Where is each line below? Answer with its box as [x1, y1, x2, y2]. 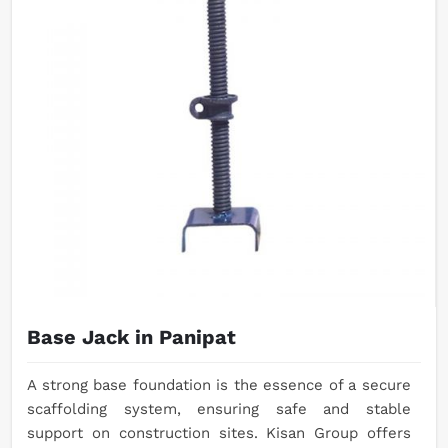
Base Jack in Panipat [27, 325, 236, 350]
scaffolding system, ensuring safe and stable [27, 400, 411, 419]
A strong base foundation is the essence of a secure [27, 376, 411, 395]
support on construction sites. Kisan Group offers [27, 424, 411, 443]
